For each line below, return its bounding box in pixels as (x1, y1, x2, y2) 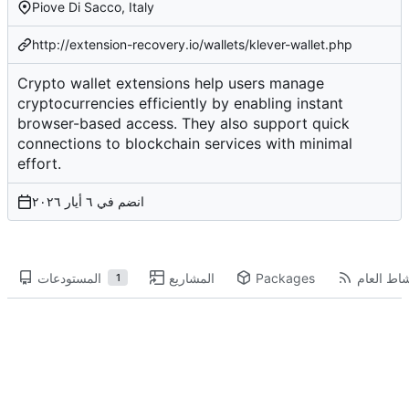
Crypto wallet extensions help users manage (17, 74, 324, 93)
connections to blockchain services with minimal (17, 134, 352, 153)
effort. (17, 154, 61, 173)
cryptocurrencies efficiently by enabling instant (17, 94, 343, 113)
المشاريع (169, 269, 215, 286)
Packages (255, 269, 315, 286)
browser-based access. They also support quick (17, 114, 350, 133)
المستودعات (37, 269, 101, 286)
